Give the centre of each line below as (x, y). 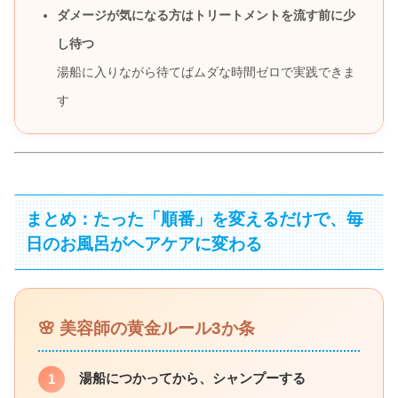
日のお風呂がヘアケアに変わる (144, 244)
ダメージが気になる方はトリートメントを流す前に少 (206, 15)
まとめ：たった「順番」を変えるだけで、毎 (195, 219)
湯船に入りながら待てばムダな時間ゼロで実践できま (206, 72)
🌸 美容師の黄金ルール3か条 (147, 329)
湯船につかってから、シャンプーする (192, 378)
